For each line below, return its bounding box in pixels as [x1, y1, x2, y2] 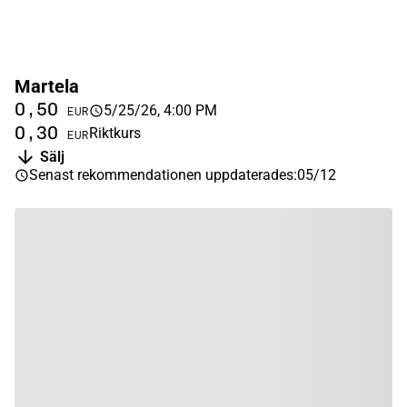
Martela [15, 75, 80, 97]
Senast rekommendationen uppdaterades [29, 166, 293, 184]
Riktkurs [89, 124, 141, 142]
